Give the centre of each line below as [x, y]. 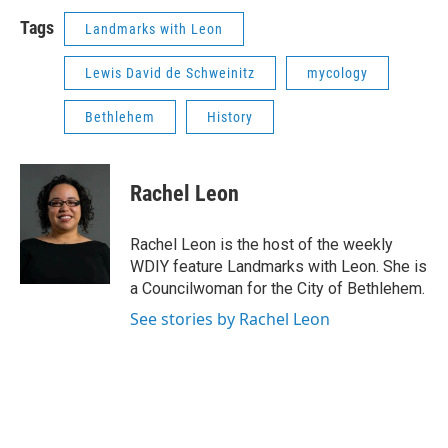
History [230, 117]
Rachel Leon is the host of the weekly [261, 244]
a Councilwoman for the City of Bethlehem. [277, 288]
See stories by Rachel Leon [230, 319]
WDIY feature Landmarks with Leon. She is [278, 266]
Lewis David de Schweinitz [170, 73]
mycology [337, 73]
